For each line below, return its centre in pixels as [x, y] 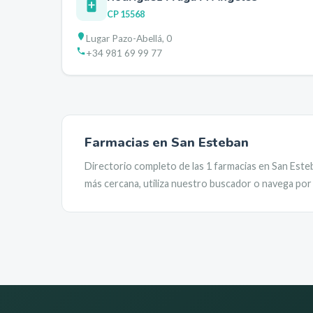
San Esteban [210, 142]
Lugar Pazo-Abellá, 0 [129, 38]
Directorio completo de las [145, 166]
